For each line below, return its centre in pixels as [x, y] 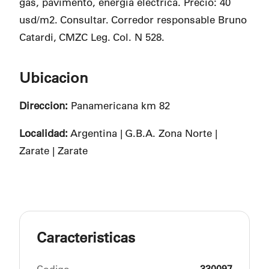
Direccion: [44, 105]
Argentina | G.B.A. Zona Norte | [143, 133]
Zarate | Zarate [53, 150]
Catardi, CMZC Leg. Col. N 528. [92, 37]
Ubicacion [54, 78]
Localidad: [44, 133]
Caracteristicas [86, 237]
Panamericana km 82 [119, 105]
